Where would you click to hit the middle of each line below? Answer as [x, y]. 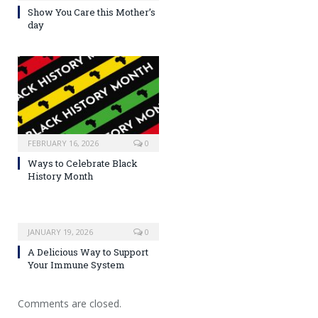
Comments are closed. [70, 303]
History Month [60, 176]
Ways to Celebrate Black [83, 163]
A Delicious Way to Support [88, 252]
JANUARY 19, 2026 [60, 231]
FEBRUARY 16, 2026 [63, 143]
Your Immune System [76, 264]
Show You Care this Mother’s [92, 12]
